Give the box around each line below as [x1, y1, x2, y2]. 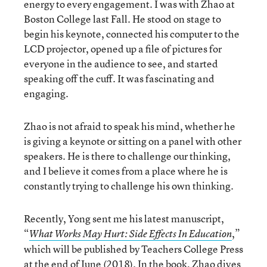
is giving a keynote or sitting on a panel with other [24, 134, 241, 148]
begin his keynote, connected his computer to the [24, 27, 240, 41]
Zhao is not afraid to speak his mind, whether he [24, 119, 235, 133]
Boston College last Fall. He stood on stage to [24, 12, 221, 26]
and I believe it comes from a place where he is [24, 164, 228, 178]
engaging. [24, 86, 69, 100]
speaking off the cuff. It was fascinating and [24, 72, 215, 85]
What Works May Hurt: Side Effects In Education [29, 227, 232, 240]
